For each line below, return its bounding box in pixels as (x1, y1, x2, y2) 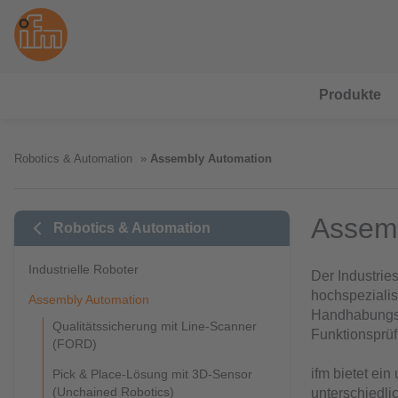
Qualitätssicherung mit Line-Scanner (52, 319, 257, 333)
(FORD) (52, 337, 97, 351)
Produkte (319, 87, 381, 102)
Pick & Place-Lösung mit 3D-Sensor (52, 367, 252, 381)
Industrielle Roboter (28, 262, 139, 276)
